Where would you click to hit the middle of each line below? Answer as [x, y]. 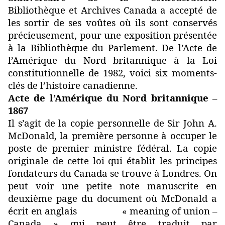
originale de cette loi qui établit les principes [113, 161]
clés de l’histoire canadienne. [73, 85]
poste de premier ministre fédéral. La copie [113, 148]
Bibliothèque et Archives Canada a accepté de [113, 10]
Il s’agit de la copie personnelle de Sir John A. [113, 123]
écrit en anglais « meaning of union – [113, 211]
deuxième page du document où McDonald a [113, 198]
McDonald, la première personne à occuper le [113, 136]
